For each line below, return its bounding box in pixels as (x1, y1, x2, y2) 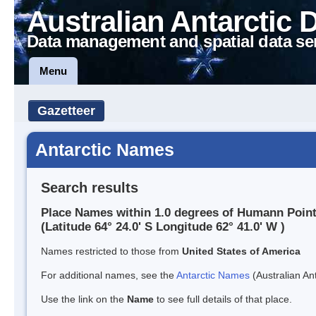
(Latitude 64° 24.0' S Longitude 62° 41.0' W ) (41, 220, 285, 234)
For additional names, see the (41, 269, 176, 281)
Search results (41, 179, 138, 195)
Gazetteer (37, 104, 95, 118)
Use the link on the (41, 293, 127, 305)
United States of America (182, 245, 300, 257)
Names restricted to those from (41, 245, 182, 257)
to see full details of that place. (154, 293, 292, 305)
